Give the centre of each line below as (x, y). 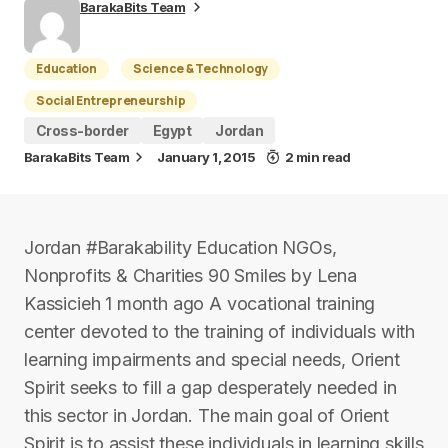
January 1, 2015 (206, 157)
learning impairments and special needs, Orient (212, 359)
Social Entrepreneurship (111, 100)
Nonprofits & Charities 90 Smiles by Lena (190, 275)
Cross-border (82, 130)
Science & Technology (200, 68)
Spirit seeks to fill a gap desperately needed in (210, 387)
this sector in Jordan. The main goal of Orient (206, 415)
